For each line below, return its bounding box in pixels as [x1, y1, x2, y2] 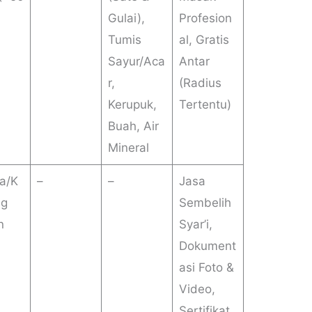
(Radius [178, 76, 221, 91]
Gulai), [107, 11, 145, 26]
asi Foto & [178, 260, 234, 275]
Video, [178, 282, 215, 297]
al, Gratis [178, 33, 229, 47]
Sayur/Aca [107, 54, 165, 69]
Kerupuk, [107, 97, 157, 112]
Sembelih [178, 196, 231, 210]
